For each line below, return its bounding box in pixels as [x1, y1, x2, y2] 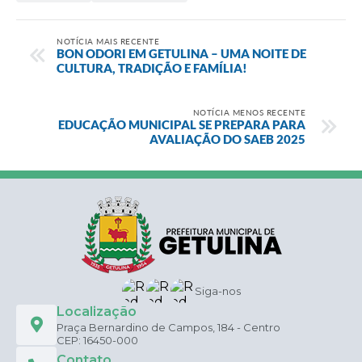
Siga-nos [194, 284, 241, 297]
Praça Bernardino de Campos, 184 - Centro [57, 320, 280, 334]
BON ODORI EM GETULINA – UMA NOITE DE [57, 45, 306, 61]
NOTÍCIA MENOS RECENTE [192, 107, 305, 117]
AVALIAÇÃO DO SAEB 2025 [149, 131, 305, 146]
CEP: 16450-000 [57, 333, 138, 347]
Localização [57, 303, 137, 319]
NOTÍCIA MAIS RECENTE [57, 36, 159, 46]
